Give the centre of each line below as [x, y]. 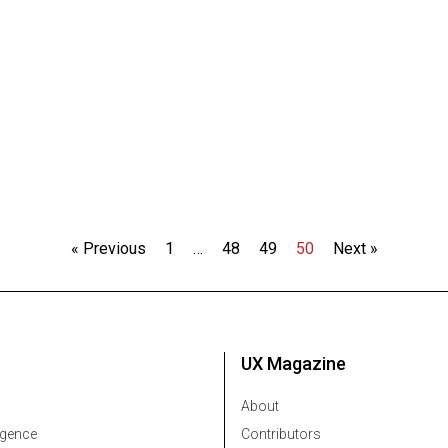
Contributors [281, 433]
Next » [355, 248]
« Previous [108, 248]
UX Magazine [293, 363]
